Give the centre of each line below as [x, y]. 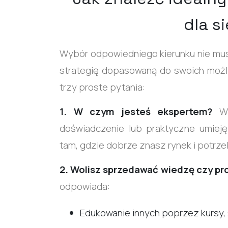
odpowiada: [85, 186]
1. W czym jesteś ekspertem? [139, 111]
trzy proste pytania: [102, 87]
